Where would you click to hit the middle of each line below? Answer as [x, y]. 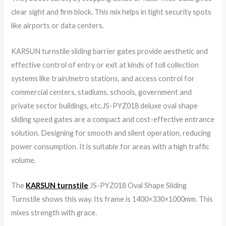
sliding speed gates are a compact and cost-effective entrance [113, 119]
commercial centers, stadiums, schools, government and [102, 92]
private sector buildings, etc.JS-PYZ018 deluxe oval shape [105, 105]
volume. [24, 160]
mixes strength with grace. [54, 213]
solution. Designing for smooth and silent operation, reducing [111, 133]
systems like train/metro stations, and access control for [103, 78]
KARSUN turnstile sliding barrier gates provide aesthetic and [110, 51]
